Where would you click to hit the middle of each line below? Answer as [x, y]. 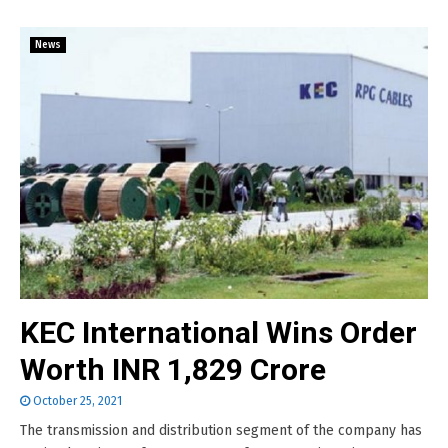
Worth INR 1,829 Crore [173, 369]
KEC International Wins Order [218, 332]
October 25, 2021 [77, 401]
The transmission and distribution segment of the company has [221, 430]
